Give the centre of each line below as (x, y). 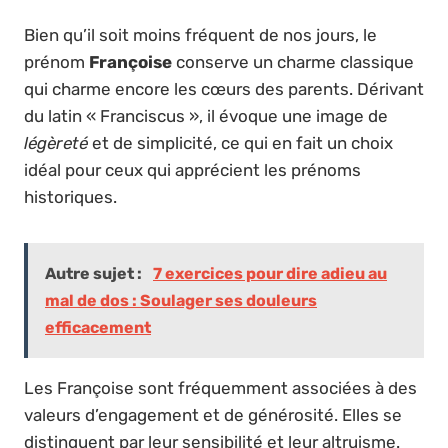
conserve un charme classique (293, 61)
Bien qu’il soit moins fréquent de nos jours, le (200, 34)
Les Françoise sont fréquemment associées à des (220, 387)
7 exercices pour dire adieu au (270, 273)
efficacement (98, 327)
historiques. (70, 196)
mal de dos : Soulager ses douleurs (181, 300)
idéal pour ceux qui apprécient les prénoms (192, 169)
